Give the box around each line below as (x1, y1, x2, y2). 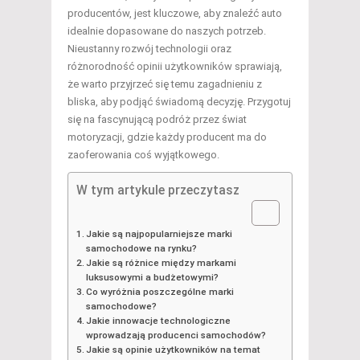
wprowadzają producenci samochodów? (86, 329, 267, 342)
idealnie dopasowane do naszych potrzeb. (67, 25, 266, 38)
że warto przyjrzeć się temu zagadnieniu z (67, 78, 262, 91)
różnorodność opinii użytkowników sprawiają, (67, 60, 282, 73)
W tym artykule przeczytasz (76, 182, 239, 198)
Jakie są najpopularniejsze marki (86, 228, 233, 240)
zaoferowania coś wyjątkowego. (67, 149, 219, 162)
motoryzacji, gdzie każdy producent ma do (67, 131, 267, 144)
